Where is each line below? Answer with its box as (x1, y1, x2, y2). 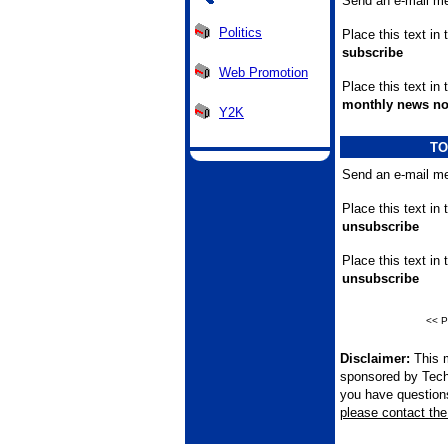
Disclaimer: (340, 351, 410, 366)
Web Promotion (219, 64, 308, 80)
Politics (219, 24, 262, 40)
